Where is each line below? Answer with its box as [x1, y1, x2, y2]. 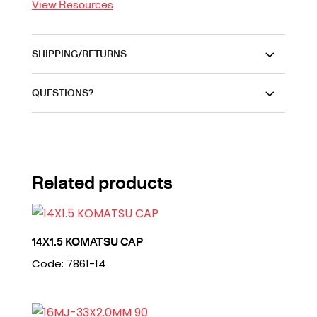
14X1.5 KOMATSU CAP [31, 234, 143, 250]
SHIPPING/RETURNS [31, 47, 127, 61]
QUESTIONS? [31, 86, 93, 100]
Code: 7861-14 [31, 256, 105, 272]
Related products [31, 169, 173, 195]
